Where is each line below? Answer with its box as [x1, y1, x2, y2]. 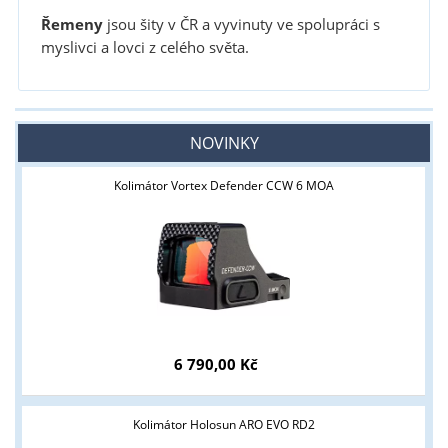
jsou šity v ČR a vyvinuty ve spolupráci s [102, 13, 380, 35]
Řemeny [40, 13, 103, 35]
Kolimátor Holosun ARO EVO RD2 [132, 415, 315, 433]
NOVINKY [189, 131, 259, 154]
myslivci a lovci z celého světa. [40, 36, 249, 58]
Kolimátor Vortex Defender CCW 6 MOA [113, 176, 334, 194]
